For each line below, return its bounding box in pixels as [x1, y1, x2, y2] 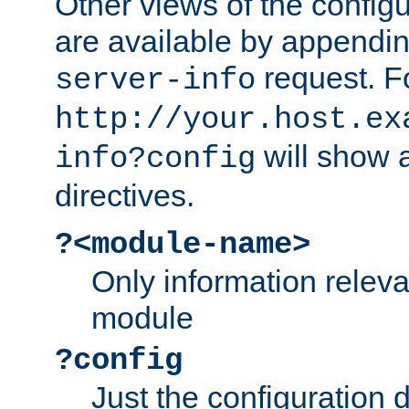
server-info [55, 63, 256, 99]
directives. [55, 178, 194, 214]
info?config [55, 142, 256, 177]
